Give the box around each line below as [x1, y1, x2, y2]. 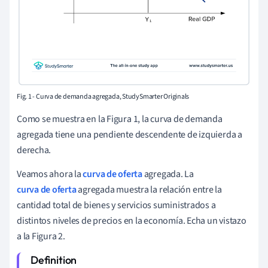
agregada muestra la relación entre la [76, 182, 223, 196]
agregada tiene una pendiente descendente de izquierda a [17, 127, 242, 141]
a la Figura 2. [17, 229, 65, 243]
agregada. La [142, 167, 194, 181]
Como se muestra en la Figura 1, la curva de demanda [17, 112, 223, 126]
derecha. [17, 143, 51, 157]
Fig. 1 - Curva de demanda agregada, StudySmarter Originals [17, 91, 190, 102]
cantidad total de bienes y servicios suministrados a [17, 198, 216, 212]
